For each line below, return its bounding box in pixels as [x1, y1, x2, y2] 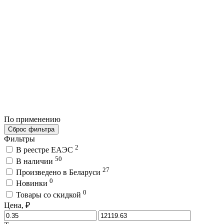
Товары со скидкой [16, 190, 83, 199]
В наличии [16, 156, 55, 165]
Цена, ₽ [4, 200, 30, 209]
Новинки [16, 179, 49, 188]
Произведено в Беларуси [16, 167, 102, 176]
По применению [4, 114, 62, 123]
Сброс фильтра [8, 125, 54, 133]
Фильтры [4, 134, 35, 143]
